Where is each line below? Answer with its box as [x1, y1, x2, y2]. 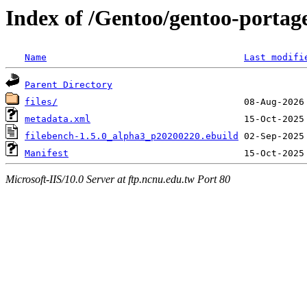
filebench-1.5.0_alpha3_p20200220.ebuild [25, 131, 238, 142]
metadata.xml [25, 114, 90, 125]
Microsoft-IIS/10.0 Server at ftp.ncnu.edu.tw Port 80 [5, 173, 230, 185]
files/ [25, 97, 58, 108]
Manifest [25, 148, 69, 159]
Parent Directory [25, 79, 112, 90]
